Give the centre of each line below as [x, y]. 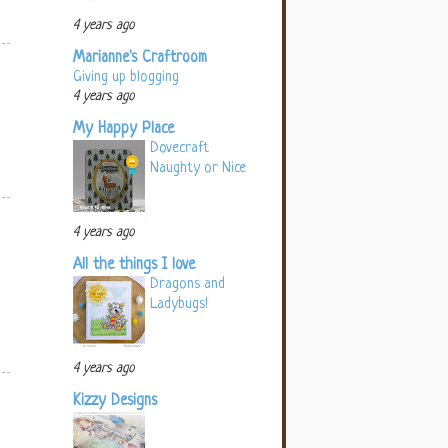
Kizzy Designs [115, 402]
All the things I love [134, 266]
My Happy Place [123, 130]
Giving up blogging [126, 77]
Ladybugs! [179, 304]
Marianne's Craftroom [140, 59]
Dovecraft [179, 148]
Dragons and [187, 284]
